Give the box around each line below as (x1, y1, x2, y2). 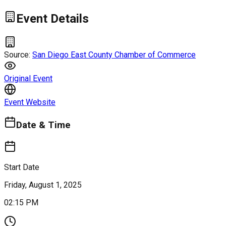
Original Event (4, 73, 52, 83)
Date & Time (16, 120, 71, 131)
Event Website (4, 97, 55, 107)
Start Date (4, 162, 39, 173)
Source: (4, 49, 32, 60)
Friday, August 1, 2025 (4, 180, 82, 190)
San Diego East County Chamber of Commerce (32, 49, 196, 60)
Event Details (16, 11, 89, 26)
